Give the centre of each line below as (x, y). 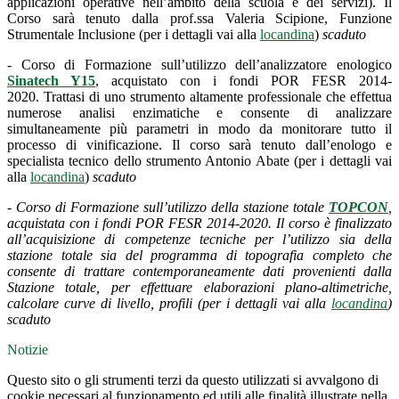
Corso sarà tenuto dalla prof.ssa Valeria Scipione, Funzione (199, 19)
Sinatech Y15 (51, 81)
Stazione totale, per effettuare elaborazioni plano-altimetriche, (199, 288)
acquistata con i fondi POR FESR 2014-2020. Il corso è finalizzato (199, 224)
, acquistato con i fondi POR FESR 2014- (244, 81)
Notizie (28, 350)
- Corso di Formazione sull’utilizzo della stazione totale (168, 208)
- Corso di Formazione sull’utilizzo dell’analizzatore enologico (199, 65)
